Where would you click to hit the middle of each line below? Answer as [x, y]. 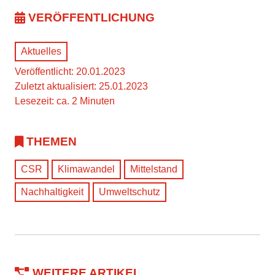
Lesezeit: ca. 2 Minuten [65, 101]
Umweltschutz [130, 192]
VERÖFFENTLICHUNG [91, 17]
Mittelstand [154, 169]
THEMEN [52, 141]
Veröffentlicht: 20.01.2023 [70, 71]
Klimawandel [86, 169]
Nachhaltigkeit [52, 192]
